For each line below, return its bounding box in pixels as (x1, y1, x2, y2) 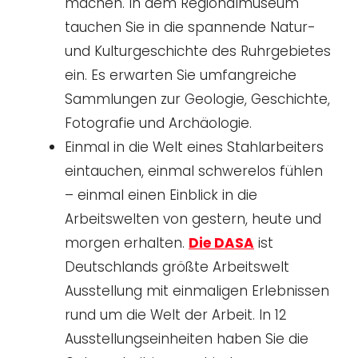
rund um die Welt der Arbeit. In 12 (65, 304, 287, 324)
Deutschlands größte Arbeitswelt (65, 257, 289, 276)
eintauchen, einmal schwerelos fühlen (65, 161, 323, 181)
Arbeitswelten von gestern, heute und (65, 209, 321, 229)
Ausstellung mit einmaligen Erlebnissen (65, 280, 329, 300)
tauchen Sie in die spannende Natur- (65, 17, 316, 37)
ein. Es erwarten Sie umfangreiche (65, 65, 296, 85)
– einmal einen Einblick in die (65, 185, 257, 205)
